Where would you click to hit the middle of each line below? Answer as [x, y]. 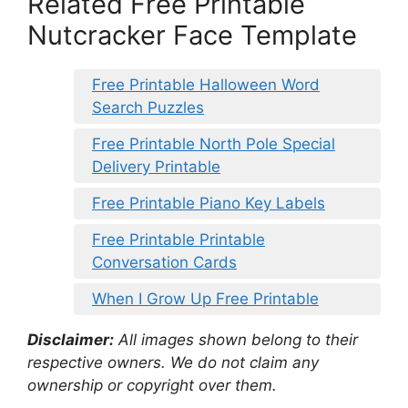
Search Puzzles [148, 108]
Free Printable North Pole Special [214, 144]
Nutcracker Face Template [192, 36]
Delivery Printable [156, 167]
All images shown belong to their [236, 340]
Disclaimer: [71, 340]
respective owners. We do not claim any [173, 363]
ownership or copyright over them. [152, 386]
